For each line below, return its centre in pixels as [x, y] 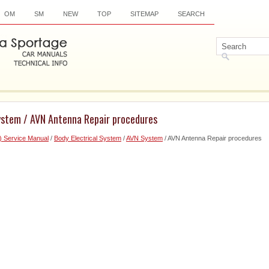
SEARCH [191, 14]
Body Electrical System [88, 138]
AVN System [144, 138]
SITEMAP [144, 14]
